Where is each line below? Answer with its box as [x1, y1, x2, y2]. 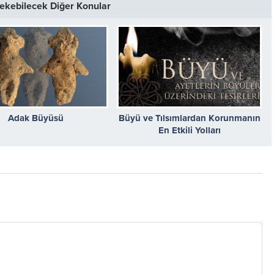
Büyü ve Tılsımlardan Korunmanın [118, 112, 261, 124]
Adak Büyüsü [8, 112, 64, 124]
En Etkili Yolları [158, 124, 221, 136]
